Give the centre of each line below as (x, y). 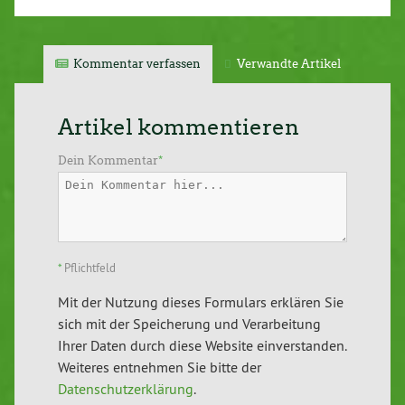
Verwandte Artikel (289, 63)
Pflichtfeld (89, 268)
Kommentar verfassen (137, 63)
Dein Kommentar (108, 160)
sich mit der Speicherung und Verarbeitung (189, 323)
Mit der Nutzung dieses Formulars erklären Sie (201, 301)
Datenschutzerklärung (126, 388)
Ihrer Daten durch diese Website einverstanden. (202, 345)
